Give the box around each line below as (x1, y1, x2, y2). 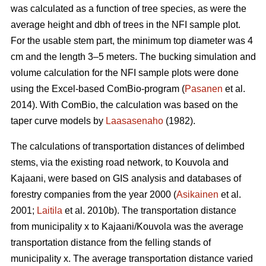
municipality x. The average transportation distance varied (11, 254, 253, 264)
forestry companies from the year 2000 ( (11, 189, 176, 200)
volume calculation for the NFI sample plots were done (11, 68, 239, 78)
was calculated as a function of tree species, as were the (11, 4, 246, 14)
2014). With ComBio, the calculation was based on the (11, 100, 238, 110)
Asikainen (176, 189, 218, 200)
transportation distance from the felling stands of (11, 237, 211, 248)
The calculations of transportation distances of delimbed (11, 141, 245, 152)
